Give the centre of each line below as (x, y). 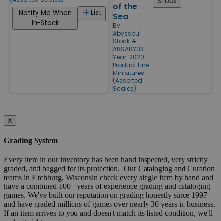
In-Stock (45, 23)
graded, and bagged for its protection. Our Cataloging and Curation (109, 169)
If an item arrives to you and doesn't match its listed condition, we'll (108, 213)
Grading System (31, 141)
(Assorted (128, 80)
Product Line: (132, 65)
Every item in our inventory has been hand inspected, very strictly (106, 160)
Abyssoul (127, 33)
